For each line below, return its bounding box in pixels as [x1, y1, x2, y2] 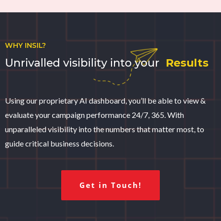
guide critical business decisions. [5, 138, 114, 148]
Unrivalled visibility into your [5, 56, 166, 70]
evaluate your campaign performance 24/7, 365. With [5, 110, 184, 119]
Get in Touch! [79, 180, 142, 190]
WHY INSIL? [5, 40, 46, 50]
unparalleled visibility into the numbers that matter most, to [5, 124, 204, 134]
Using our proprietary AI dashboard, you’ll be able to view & [5, 95, 206, 105]
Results [166, 56, 209, 70]
